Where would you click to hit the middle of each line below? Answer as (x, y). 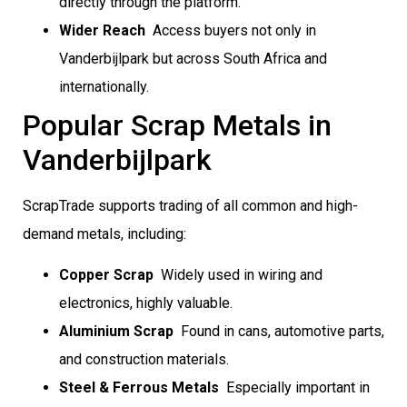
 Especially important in (294, 388)
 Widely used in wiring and (238, 275)
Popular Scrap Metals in (177, 125)
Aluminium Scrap (116, 332)
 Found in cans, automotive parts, (279, 332)
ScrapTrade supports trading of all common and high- (190, 205)
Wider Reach (102, 30)
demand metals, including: (104, 233)
